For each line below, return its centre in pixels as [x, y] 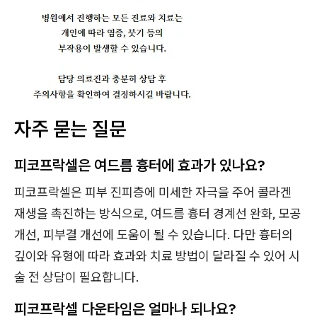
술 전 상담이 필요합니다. [77, 277]
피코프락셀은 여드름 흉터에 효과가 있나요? [139, 165]
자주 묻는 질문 [70, 128]
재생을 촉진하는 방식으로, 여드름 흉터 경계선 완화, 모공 [158, 213]
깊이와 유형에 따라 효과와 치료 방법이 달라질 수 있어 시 [157, 255]
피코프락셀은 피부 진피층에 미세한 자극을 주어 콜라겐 [153, 192]
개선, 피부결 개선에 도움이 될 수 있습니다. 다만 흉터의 [154, 234]
